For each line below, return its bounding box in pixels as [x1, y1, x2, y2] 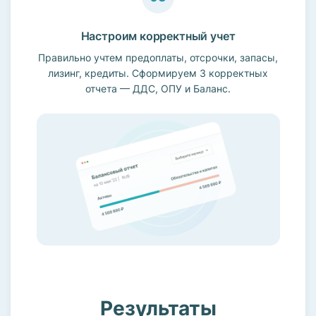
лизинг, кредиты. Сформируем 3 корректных [48, 66, 268, 79]
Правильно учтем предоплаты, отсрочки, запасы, [38, 51, 278, 63]
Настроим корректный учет [80, 28, 236, 43]
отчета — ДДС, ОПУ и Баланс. [85, 82, 231, 95]
